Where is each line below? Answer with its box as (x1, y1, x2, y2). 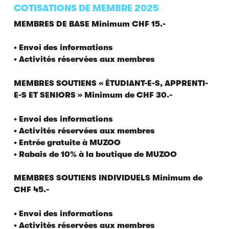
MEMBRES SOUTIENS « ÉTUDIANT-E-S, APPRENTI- (13, 78, 208, 88)
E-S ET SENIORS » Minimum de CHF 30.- (13, 90, 172, 100)
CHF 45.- (13, 185, 49, 195)
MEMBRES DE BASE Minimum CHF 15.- (13, 19, 166, 29)
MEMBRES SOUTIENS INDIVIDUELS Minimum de (13, 173, 202, 183)
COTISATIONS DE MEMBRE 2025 (13, 3, 159, 13)
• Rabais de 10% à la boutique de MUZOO (13, 149, 177, 159)
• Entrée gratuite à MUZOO (13, 138, 121, 147)
